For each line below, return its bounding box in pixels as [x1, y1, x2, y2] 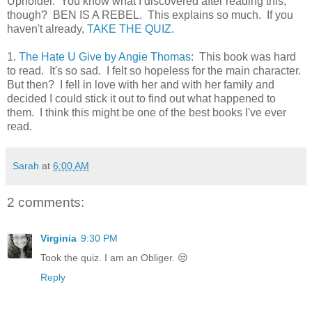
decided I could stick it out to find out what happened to [7, 92, 276, 104]
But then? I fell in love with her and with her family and [7, 78, 274, 91]
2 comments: [7, 194, 84, 210]
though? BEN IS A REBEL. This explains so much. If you [7, 8, 293, 21]
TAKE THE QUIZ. [87, 22, 174, 35]
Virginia [40, 233, 77, 244]
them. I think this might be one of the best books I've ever [7, 106, 286, 118]
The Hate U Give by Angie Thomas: [19, 50, 196, 63]
